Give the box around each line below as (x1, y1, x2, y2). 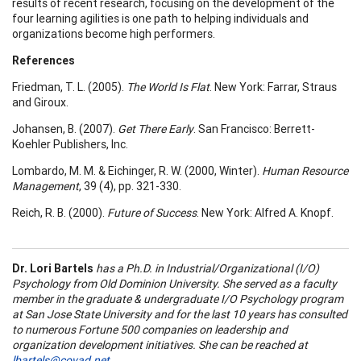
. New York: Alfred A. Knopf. (197, 205, 334, 220)
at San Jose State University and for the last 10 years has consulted (12, 306, 347, 322)
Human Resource (262, 163, 348, 178)
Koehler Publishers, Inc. (12, 136, 128, 151)
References (12, 52, 75, 68)
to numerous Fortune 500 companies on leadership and (12, 322, 288, 337)
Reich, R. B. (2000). (12, 205, 107, 220)
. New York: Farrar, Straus (210, 79, 337, 94)
